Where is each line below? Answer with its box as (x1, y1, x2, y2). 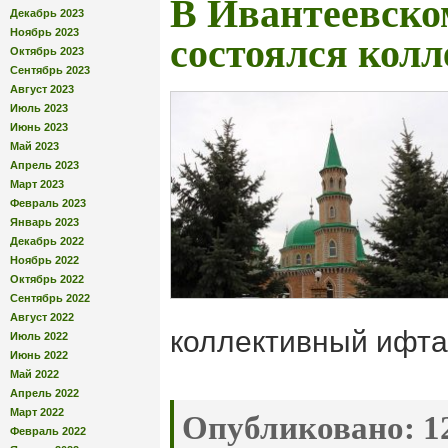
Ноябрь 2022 (10, 253, 79, 266)
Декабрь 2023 (10, 6, 84, 19)
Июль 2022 (10, 329, 68, 342)
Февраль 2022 (10, 424, 86, 437)
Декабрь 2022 (10, 234, 84, 247)
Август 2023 (10, 82, 74, 95)
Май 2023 (10, 139, 59, 152)
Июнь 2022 (10, 348, 68, 361)
